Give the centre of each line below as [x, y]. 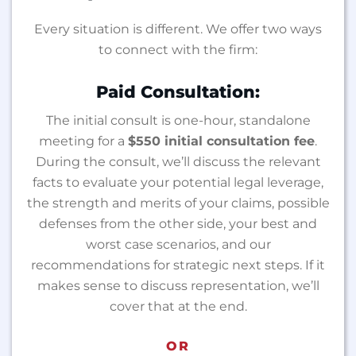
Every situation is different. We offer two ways [178, 29]
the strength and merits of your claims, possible [178, 203]
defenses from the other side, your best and [178, 223]
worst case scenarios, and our [178, 244]
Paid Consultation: [178, 91]
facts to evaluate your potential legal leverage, [178, 182]
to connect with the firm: [178, 49]
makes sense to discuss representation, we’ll [178, 285]
